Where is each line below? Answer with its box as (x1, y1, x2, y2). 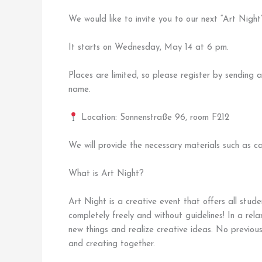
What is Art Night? (68, 170, 144, 179)
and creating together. (68, 240, 155, 249)
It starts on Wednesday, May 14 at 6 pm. (68, 43, 229, 53)
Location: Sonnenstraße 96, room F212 (78, 113, 230, 123)
